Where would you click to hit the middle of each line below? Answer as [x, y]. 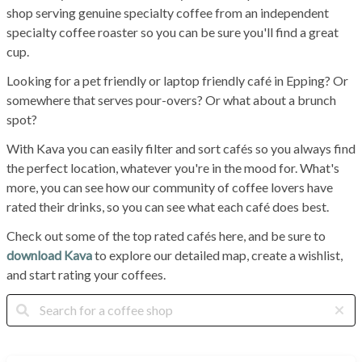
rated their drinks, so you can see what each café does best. [168, 206]
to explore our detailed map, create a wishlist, [217, 255]
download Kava [49, 255]
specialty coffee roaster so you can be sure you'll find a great [173, 32]
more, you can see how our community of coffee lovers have [170, 187]
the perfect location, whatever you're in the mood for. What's [173, 167]
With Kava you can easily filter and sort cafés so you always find [181, 148]
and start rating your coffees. [86, 274]
